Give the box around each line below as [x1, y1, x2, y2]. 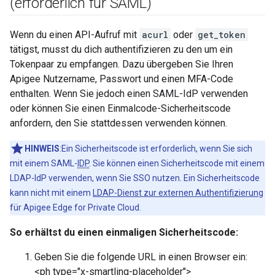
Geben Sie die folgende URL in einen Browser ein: [34, 250, 247, 263]
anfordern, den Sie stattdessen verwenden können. [10, 117, 227, 129]
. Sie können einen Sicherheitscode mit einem [89, 158, 265, 168]
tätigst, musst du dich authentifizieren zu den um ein [10, 43, 233, 55]
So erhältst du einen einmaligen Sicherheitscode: [10, 226, 238, 238]
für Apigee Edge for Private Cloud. [10, 202, 141, 212]
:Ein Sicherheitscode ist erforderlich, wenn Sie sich [60, 143, 252, 153]
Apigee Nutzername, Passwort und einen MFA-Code [10, 72, 233, 85]
